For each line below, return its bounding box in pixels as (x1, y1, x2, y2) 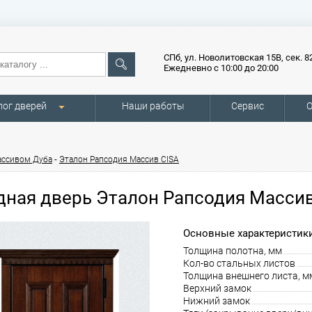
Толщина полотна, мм (183, 245, 282, 256)
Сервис (231, 100, 264, 111)
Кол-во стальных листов (183, 258, 295, 269)
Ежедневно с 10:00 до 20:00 (164, 63, 279, 73)
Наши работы (121, 100, 185, 111)
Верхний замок (183, 283, 251, 294)
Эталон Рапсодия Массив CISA (59, 155, 179, 164)
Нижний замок (183, 295, 250, 306)
